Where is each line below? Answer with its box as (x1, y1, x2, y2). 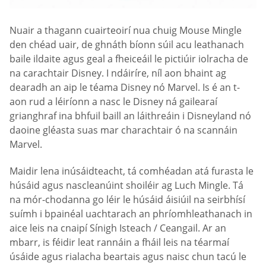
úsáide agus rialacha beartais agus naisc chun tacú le (9, 250, 246, 264)
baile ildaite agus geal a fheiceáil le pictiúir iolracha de (9, 52, 248, 65)
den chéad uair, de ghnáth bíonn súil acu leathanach (9, 37, 244, 51)
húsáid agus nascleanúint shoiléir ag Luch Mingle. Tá (9, 179, 243, 192)
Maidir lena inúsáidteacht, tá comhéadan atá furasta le (9, 164, 254, 178)
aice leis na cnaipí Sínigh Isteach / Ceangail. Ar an (9, 221, 226, 235)
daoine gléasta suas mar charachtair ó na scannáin (9, 123, 237, 137)
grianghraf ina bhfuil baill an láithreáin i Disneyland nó (9, 109, 251, 122)
